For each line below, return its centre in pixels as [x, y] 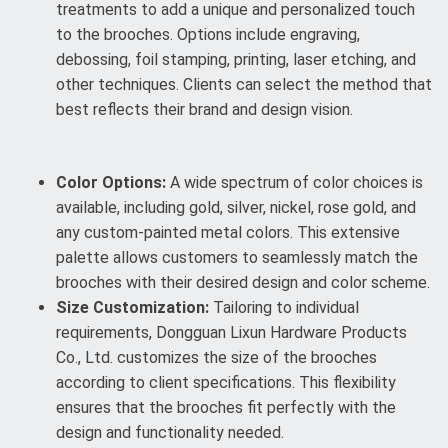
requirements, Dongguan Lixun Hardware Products [231, 333]
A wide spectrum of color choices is [294, 183]
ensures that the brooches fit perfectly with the [226, 408]
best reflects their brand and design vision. [204, 110]
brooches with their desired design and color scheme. [243, 283]
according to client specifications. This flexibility [226, 383]
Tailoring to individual [284, 308]
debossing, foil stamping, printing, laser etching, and [236, 60]
